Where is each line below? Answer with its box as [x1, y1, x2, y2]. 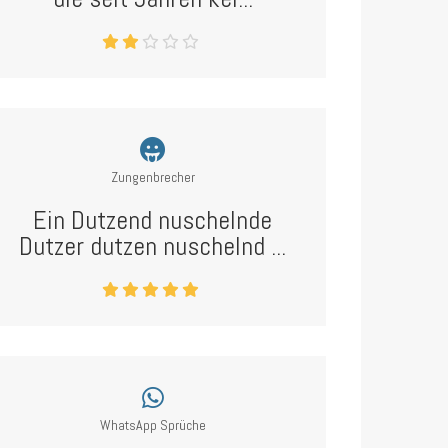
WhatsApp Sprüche [99, 416, 206, 434]
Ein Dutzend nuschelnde [33, 204, 273, 237]
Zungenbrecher [110, 168, 195, 186]
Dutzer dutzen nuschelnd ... [19, 230, 287, 263]
